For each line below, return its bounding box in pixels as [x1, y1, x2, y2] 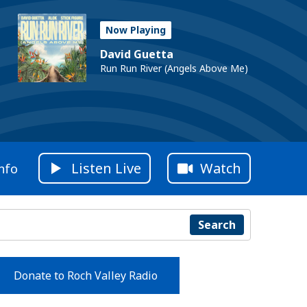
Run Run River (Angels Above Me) [100, 62, 248, 75]
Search [197, 217, 236, 232]
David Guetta [100, 47, 173, 62]
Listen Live [71, 159, 141, 178]
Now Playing [106, 23, 166, 36]
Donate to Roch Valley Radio [13, 267, 158, 283]
